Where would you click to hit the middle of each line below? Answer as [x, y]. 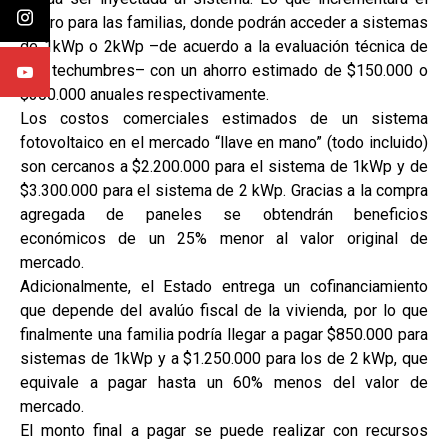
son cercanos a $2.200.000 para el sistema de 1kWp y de [224, 167]
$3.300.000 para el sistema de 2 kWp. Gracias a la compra [224, 191]
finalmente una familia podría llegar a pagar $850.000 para [224, 335]
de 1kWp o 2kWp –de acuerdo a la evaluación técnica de [224, 47]
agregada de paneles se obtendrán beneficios [224, 215]
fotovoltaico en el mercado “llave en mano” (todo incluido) [224, 143]
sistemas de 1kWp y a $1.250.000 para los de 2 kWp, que [224, 359]
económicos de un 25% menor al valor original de [224, 239]
